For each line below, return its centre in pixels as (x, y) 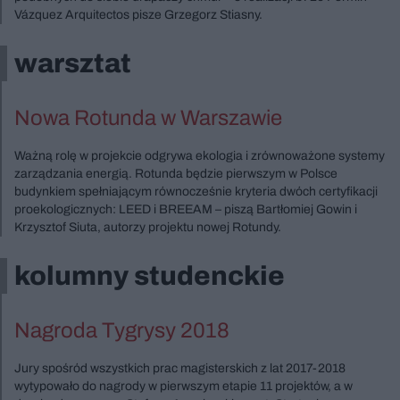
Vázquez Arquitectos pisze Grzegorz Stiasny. (138, 14)
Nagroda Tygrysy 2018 (122, 330)
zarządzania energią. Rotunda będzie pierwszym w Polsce (176, 173)
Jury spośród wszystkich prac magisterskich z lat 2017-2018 (180, 368)
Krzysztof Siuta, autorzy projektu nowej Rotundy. (148, 227)
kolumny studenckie (150, 275)
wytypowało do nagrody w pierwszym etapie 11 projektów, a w (183, 386)
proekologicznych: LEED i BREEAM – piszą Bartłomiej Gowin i (186, 209)
